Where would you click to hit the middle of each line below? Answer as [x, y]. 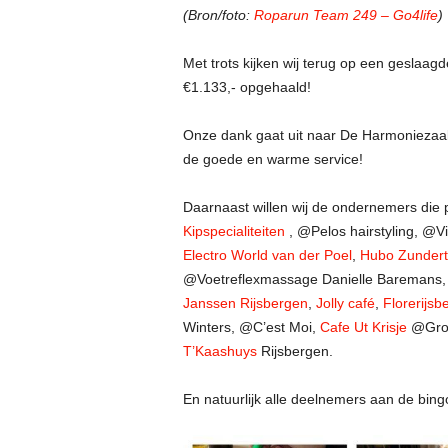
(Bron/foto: [216, 15]
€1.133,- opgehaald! [246, 87]
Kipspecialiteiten [233, 231]
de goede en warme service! [272, 159]
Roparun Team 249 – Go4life [343, 15]
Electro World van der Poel [267, 255]
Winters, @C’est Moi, [251, 327]
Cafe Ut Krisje [363, 327]
